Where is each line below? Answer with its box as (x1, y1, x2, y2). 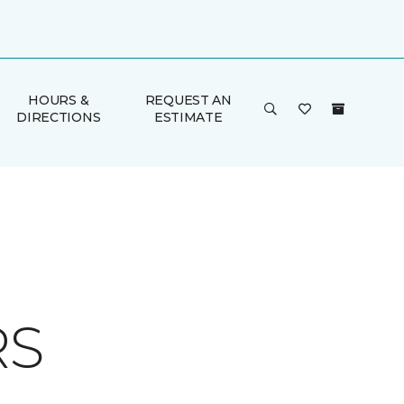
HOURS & (28, 92, 89, 108)
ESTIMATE (153, 109, 223, 125)
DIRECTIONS (16, 109, 101, 125)
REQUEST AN (144, 92, 232, 108)
